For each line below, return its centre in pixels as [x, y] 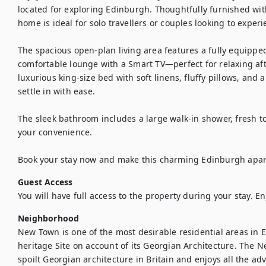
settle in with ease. [56, 91]
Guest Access [45, 182]
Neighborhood [49, 218]
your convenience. [55, 132]
